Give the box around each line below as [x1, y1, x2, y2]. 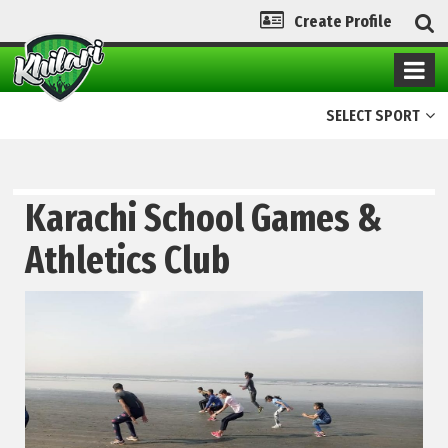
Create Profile [293, 11, 392, 32]
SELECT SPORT [325, 106, 420, 125]
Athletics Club [25, 237, 231, 283]
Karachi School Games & [25, 195, 383, 241]
